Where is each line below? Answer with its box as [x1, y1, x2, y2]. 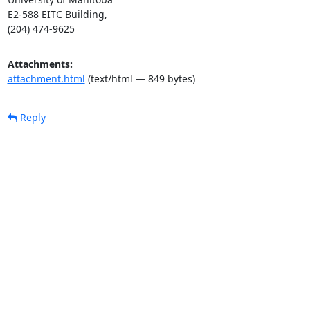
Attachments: [7, 57, 73, 71]
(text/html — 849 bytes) [84, 71, 195, 85]
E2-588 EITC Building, [7, 7, 107, 21]
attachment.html [7, 71, 85, 85]
